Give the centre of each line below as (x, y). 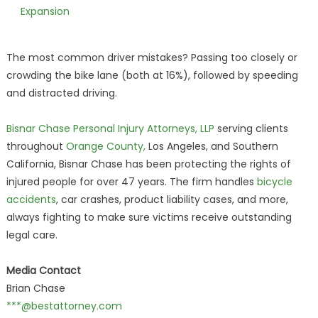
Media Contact (43, 270)
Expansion (45, 11)
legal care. (32, 235)
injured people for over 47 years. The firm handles (131, 182)
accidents (31, 199)
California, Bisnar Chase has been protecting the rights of (148, 164)
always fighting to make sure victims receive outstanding (149, 217)
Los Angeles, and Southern (212, 146)
